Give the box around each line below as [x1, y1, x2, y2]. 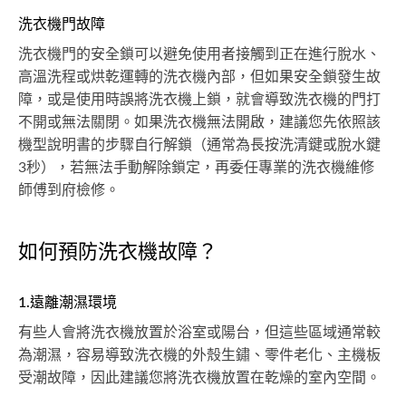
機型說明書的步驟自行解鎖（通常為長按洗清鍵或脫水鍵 [18, 137, 381, 152]
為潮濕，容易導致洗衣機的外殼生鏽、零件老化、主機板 [18, 347, 381, 362]
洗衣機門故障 [18, 16, 105, 32]
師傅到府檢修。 [18, 182, 120, 198]
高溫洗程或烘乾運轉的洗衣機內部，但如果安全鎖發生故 [18, 69, 381, 84]
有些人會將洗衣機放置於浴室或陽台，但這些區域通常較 [18, 324, 381, 340]
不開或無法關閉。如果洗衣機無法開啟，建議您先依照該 [18, 114, 381, 130]
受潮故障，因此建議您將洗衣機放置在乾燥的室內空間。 [18, 370, 381, 385]
